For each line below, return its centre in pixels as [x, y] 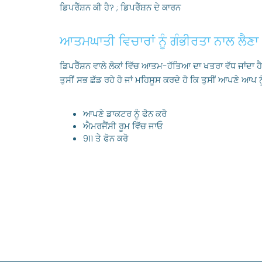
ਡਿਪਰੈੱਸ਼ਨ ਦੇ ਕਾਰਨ [151, 7]
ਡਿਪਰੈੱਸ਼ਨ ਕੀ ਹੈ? [87, 7]
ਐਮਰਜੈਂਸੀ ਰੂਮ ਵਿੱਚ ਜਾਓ [123, 126]
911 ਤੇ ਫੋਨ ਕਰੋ [106, 138]
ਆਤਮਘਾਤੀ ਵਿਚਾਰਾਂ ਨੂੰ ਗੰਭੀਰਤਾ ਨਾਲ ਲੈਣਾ [159, 41]
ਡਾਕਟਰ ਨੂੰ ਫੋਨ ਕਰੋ [135, 114]
